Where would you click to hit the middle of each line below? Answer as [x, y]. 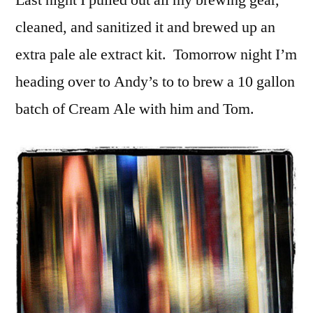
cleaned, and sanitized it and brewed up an [145, 27]
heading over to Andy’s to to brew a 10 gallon [155, 82]
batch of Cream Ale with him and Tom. [135, 109]
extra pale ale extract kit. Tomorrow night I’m [156, 54]
